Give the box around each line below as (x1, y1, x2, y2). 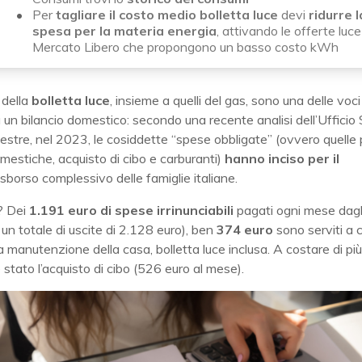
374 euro (217, 221, 273, 238)
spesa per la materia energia (32, 23, 217, 40)
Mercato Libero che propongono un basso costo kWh (32, 39, 339, 56)
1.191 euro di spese (29, 202, 154, 219)
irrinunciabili (157, 202, 237, 219)
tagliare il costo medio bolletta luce (56, 6, 278, 23)
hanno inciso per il (225, 150, 339, 167)
